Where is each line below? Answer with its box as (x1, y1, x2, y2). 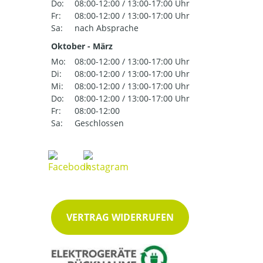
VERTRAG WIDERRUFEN (66, 211, 174, 224)
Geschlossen (75, 117, 124, 129)
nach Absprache (75, 22, 139, 34)
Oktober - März (51, 41, 113, 52)
